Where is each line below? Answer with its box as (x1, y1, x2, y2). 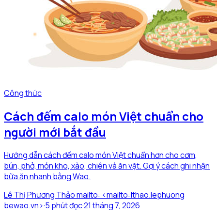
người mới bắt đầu (4, 124, 106, 140)
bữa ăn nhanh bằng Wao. (4, 170, 91, 182)
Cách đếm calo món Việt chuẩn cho (4, 108, 203, 124)
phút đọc (50, 200, 82, 211)
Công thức (4, 87, 42, 98)
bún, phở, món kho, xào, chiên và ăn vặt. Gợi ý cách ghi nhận (4, 160, 210, 171)
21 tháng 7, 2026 (84, 200, 140, 211)
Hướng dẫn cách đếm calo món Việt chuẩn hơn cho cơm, (4, 149, 197, 160)
